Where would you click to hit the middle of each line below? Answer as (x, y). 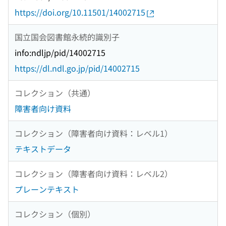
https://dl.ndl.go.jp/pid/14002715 (77, 68)
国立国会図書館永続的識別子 (67, 37)
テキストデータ (43, 149)
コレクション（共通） (55, 93)
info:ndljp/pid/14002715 (60, 53)
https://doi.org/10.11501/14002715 (80, 12)
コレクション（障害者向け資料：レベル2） (94, 173)
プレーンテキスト (47, 189)
